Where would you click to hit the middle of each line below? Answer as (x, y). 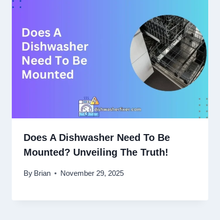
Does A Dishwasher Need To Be (97, 138)
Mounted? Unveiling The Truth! (96, 152)
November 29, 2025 (92, 173)
